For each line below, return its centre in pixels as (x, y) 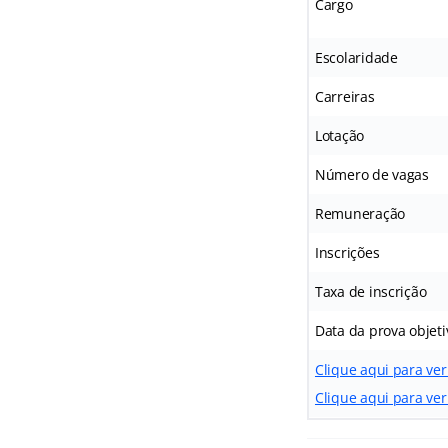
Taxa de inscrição (370, 291)
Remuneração (360, 213)
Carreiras (344, 96)
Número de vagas (371, 174)
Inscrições (347, 252)
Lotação (339, 135)
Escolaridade (356, 57)
